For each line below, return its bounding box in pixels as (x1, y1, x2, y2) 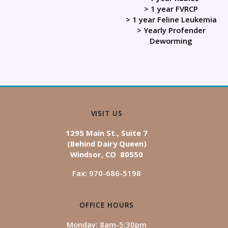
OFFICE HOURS (79, 201, 134, 210)
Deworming (150, 35, 192, 46)
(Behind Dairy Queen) (67, 138, 147, 149)
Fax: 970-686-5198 (72, 168, 141, 178)
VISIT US (91, 109, 123, 118)
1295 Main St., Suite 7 (66, 128, 148, 138)
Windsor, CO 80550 (70, 149, 143, 159)
